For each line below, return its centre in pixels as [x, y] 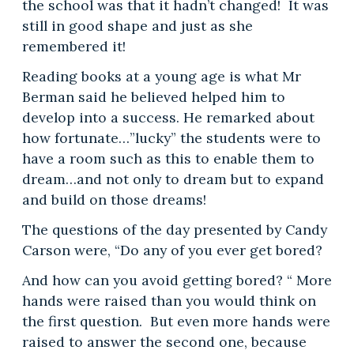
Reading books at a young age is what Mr [163, 76]
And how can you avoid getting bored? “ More [177, 280]
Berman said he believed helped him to [153, 96]
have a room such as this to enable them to [168, 158]
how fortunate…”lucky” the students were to [171, 137]
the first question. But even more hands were [176, 321]
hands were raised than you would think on [169, 300]
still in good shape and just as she [137, 25]
